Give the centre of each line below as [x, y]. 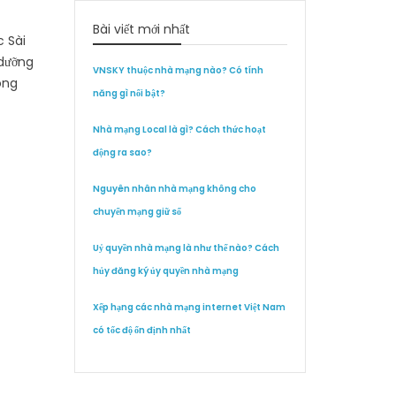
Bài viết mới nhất [141, 29]
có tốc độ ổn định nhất [141, 330]
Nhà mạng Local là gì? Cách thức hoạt [179, 129]
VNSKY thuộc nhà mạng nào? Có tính [178, 70]
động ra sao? [122, 152]
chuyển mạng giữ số [137, 212]
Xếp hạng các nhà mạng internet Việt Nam [189, 307]
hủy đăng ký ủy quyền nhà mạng [165, 271]
